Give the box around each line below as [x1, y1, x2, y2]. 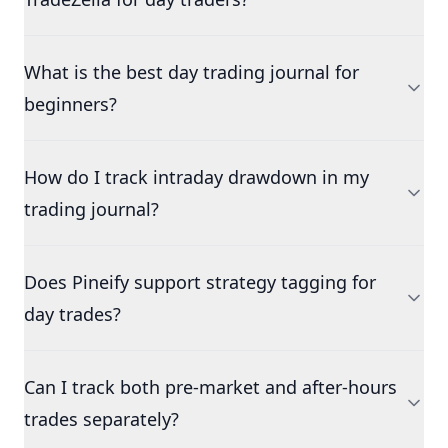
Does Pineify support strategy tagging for [24, 270, 376, 294]
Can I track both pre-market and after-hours [24, 375, 397, 399]
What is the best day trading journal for [24, 60, 359, 84]
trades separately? [24, 407, 179, 431]
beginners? [24, 92, 117, 116]
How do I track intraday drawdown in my [24, 165, 369, 189]
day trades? [24, 302, 121, 326]
